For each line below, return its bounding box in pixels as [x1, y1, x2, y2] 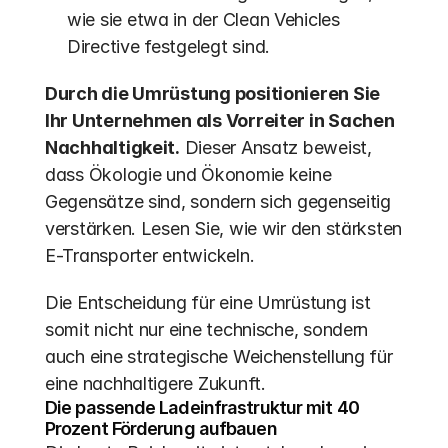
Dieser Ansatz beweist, [179, 137, 372, 158]
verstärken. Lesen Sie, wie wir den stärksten [45, 218, 403, 239]
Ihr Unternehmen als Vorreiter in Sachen [45, 110, 395, 131]
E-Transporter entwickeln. [45, 245, 255, 266]
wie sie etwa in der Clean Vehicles [67, 9, 340, 30]
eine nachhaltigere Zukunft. [45, 373, 266, 394]
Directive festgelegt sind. [67, 36, 275, 57]
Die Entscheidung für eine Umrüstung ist [45, 292, 371, 313]
